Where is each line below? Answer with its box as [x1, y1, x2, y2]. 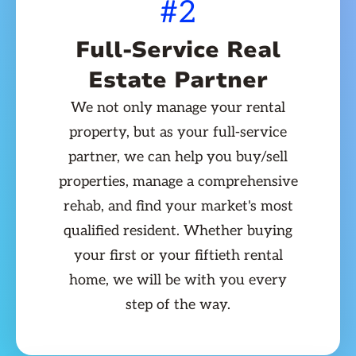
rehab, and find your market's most [63, 198, 293, 215]
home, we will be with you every [69, 272, 287, 289]
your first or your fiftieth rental [73, 247, 283, 265]
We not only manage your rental [71, 99, 285, 117]
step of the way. [126, 296, 230, 314]
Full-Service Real [75, 35, 281, 66]
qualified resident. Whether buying [64, 222, 292, 240]
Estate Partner [88, 65, 268, 96]
